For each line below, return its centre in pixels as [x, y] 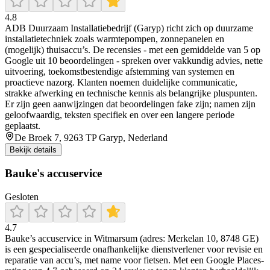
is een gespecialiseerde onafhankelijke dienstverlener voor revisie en [134, 249]
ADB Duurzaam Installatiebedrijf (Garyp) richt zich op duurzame [129, 28]
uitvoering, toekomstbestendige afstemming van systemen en [120, 71]
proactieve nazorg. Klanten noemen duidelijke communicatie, [121, 82]
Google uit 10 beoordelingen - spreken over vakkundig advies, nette [134, 60]
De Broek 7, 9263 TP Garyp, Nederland [91, 137]
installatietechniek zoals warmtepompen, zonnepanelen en [115, 39]
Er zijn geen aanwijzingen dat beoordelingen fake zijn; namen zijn [130, 104]
